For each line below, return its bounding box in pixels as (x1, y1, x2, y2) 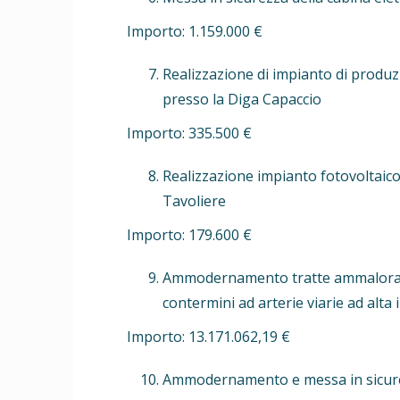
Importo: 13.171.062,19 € (127, 326, 290, 346)
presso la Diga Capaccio (162, 88, 321, 109)
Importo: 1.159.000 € (127, 21, 262, 41)
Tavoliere (162, 190, 226, 211)
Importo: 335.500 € (127, 122, 252, 143)
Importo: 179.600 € (127, 224, 252, 245)
